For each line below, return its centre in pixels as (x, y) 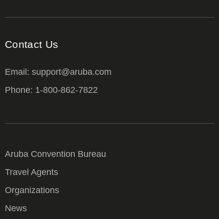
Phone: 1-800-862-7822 (51, 90)
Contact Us (32, 44)
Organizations (32, 190)
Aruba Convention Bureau (55, 154)
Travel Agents (32, 172)
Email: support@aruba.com (58, 72)
